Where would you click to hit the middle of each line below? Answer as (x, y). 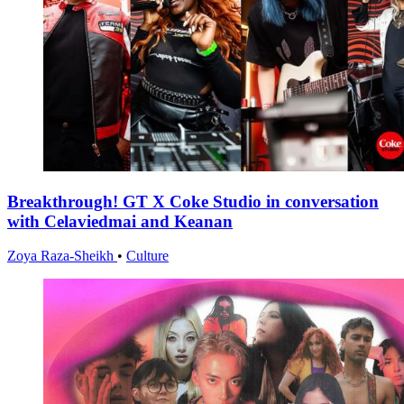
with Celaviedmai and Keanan (120, 221)
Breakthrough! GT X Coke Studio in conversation (193, 201)
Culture (147, 256)
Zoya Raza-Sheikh (62, 256)
